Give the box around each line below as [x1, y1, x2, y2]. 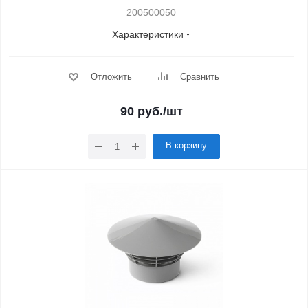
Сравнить [179, 71, 219, 82]
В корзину [166, 140, 207, 151]
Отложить [90, 71, 132, 82]
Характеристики [112, 29, 184, 40]
